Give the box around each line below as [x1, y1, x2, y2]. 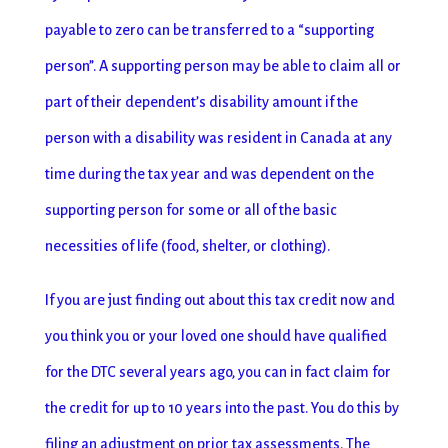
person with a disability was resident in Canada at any [44, 130, 392, 146]
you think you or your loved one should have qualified [44, 328, 387, 344]
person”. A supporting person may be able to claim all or [44, 58, 401, 74]
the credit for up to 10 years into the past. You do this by [44, 400, 399, 416]
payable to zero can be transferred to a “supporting [44, 22, 374, 38]
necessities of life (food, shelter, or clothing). [44, 238, 330, 254]
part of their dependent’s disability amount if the [44, 94, 358, 110]
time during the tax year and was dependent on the [44, 166, 374, 182]
